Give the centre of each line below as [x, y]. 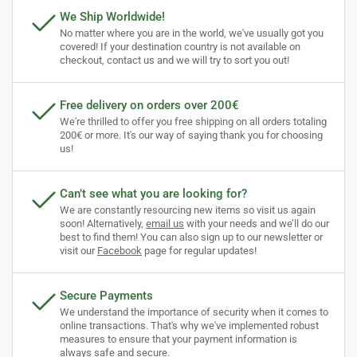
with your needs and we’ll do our [257, 223]
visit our [78, 250]
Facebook [120, 250]
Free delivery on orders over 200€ [149, 105]
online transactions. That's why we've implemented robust [189, 325]
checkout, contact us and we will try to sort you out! [175, 60]
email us [165, 223]
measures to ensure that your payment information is [178, 339]
